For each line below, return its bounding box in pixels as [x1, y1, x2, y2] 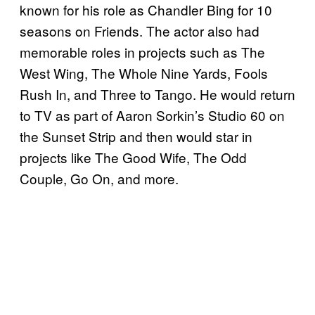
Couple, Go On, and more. [20, 168, 179, 188]
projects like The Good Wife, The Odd [20, 147, 247, 167]
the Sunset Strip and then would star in [20, 126, 252, 146]
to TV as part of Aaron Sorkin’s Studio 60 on [20, 105, 285, 124]
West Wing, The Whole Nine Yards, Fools [20, 63, 268, 82]
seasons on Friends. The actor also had [20, 20, 259, 40]
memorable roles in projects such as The [20, 41, 265, 61]
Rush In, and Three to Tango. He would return [20, 84, 295, 103]
